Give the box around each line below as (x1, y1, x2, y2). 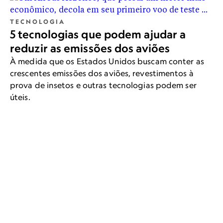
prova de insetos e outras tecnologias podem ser (10, 80, 197, 91)
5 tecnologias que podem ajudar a (10, 27, 186, 42)
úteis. (10, 92, 30, 103)
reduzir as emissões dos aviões (10, 41, 170, 56)
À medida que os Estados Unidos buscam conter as (10, 56, 204, 67)
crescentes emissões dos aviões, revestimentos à (10, 68, 194, 79)
